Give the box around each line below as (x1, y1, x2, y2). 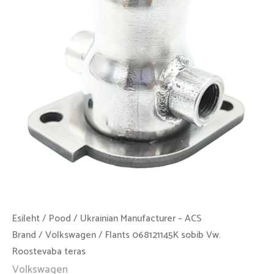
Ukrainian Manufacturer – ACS (80, 211, 202, 227)
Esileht (12, 211, 40, 227)
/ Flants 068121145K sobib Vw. (96, 228, 221, 243)
